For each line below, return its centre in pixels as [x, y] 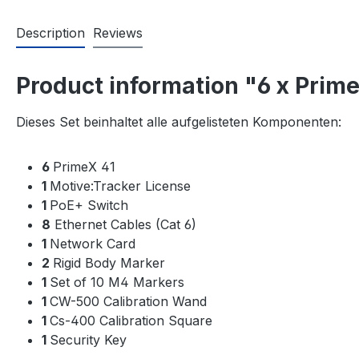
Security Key [88, 339]
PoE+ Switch [89, 205]
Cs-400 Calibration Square [131, 320]
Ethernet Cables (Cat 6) [123, 224]
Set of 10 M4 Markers [117, 282]
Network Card [93, 243]
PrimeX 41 [84, 166]
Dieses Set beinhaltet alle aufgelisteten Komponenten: [179, 121]
